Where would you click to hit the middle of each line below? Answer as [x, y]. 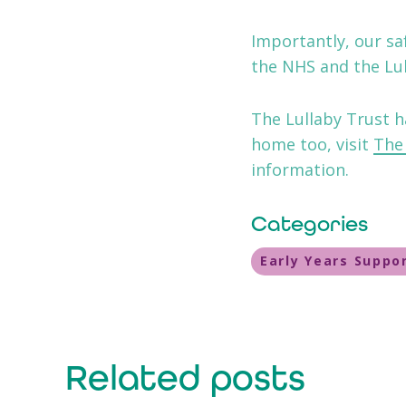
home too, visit [312, 144]
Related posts [185, 377]
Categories [309, 223]
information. [300, 169]
